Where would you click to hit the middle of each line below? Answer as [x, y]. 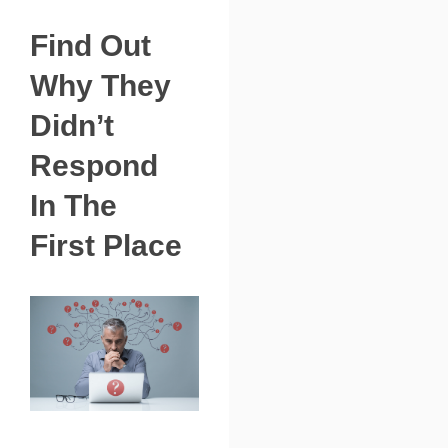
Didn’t [72, 125]
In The [73, 205]
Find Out [90, 45]
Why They [100, 85]
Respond [94, 165]
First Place [106, 245]
